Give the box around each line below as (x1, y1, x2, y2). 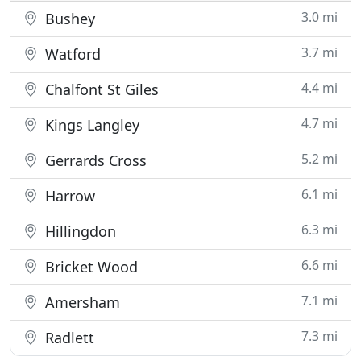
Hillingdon (41, 222, 116, 241)
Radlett (41, 328, 94, 347)
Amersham (41, 293, 120, 312)
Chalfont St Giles (41, 80, 159, 99)
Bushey (41, 9, 95, 28)
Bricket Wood (41, 257, 138, 276)
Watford (41, 44, 101, 64)
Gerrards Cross (41, 151, 147, 170)
